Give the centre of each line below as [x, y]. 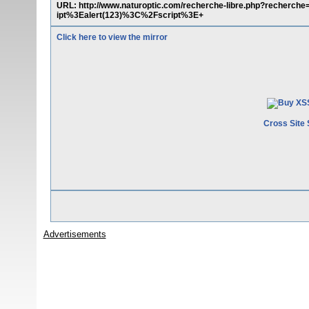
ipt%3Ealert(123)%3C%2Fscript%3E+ [130, 15]
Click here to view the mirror [112, 37]
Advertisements [74, 234]
